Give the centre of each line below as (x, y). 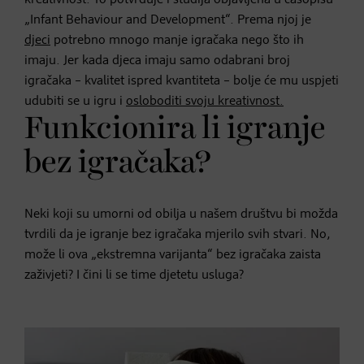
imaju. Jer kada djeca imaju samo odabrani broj (157, 61)
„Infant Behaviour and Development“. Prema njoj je (168, 20)
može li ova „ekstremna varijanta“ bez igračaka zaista (173, 255)
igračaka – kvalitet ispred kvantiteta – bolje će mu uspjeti (182, 81)
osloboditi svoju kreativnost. (205, 101)
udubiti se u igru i (75, 101)
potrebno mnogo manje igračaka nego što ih (177, 40)
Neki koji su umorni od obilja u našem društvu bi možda (181, 214)
